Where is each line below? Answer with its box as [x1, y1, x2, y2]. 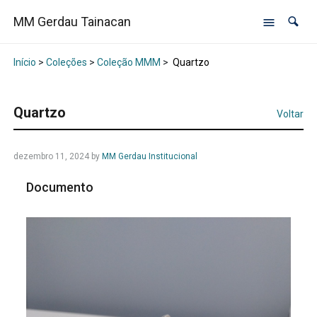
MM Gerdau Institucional [101, 151, 197, 162]
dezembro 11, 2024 [13, 151, 89, 162]
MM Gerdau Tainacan [13, 14, 131, 30]
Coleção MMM [96, 57, 161, 69]
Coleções [45, 57, 87, 69]
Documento [26, 180, 97, 195]
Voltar [277, 108, 304, 120]
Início [13, 57, 36, 69]
